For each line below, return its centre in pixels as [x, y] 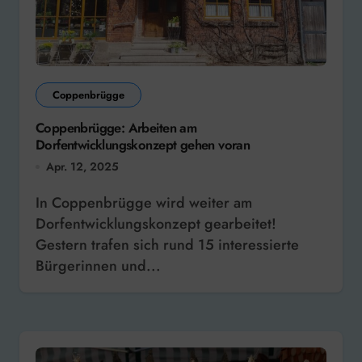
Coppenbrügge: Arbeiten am [116, 127]
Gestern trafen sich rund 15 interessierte [167, 245]
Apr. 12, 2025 [82, 167]
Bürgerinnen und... [98, 266]
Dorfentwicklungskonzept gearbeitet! [156, 224]
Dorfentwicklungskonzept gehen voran [143, 144]
